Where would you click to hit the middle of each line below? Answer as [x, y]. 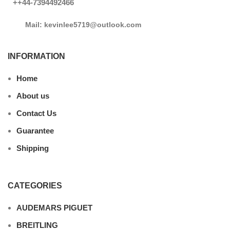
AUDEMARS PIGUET [54, 207]
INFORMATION [36, 56]
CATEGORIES [35, 185]
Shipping [33, 148]
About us [33, 95]
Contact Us [36, 113]
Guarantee [35, 130]
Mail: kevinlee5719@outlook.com [83, 24]
